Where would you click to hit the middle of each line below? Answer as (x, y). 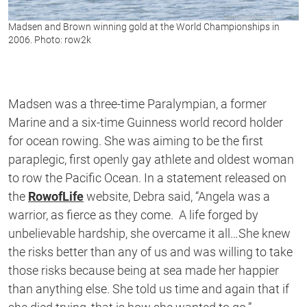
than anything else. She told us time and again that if (149, 289)
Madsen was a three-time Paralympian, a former (137, 104)
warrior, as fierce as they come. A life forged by (133, 215)
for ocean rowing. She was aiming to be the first (136, 141)
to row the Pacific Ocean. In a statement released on (147, 178)
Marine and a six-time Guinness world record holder (146, 123)
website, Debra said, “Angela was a (177, 197)
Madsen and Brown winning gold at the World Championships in (144, 27)
